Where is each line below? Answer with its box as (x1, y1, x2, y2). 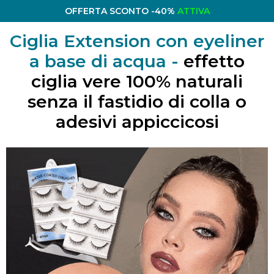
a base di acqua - (29, 51, 183, 72)
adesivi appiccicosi (55, 111, 219, 132)
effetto (183, 51, 245, 72)
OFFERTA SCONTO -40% (64, 6, 177, 17)
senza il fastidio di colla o (28, 91, 246, 112)
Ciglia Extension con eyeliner (10, 31, 264, 51)
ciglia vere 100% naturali (31, 71, 243, 92)
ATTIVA (177, 6, 210, 17)
